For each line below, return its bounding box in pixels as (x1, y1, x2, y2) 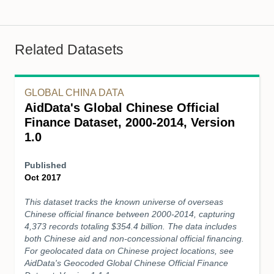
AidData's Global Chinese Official (24, 101, 220, 114)
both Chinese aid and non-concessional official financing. (24, 234, 246, 243)
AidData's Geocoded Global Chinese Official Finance (24, 258, 231, 268)
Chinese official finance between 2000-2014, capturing (24, 209, 235, 219)
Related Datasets (15, 42, 124, 57)
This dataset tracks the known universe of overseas (24, 197, 223, 207)
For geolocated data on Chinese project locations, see (24, 246, 236, 256)
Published (24, 160, 67, 170)
